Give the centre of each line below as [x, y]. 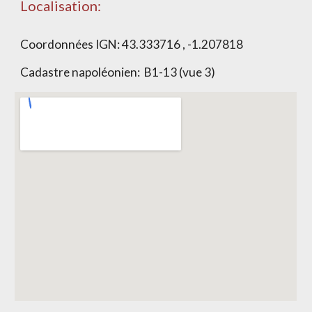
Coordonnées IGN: [71, 44]
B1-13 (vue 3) [180, 72]
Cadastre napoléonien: [83, 72]
